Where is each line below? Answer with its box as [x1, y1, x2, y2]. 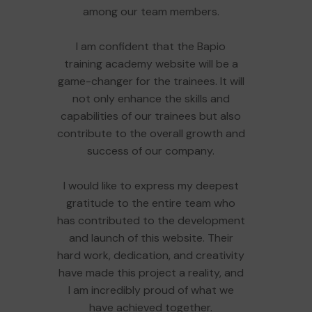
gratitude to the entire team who [66, 195, 235, 210]
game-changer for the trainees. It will [57, 73, 244, 88]
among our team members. [82, 3, 219, 19]
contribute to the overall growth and [56, 125, 245, 141]
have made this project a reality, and [58, 265, 244, 280]
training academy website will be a [63, 56, 238, 71]
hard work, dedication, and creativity [57, 247, 244, 263]
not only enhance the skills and [72, 91, 230, 106]
